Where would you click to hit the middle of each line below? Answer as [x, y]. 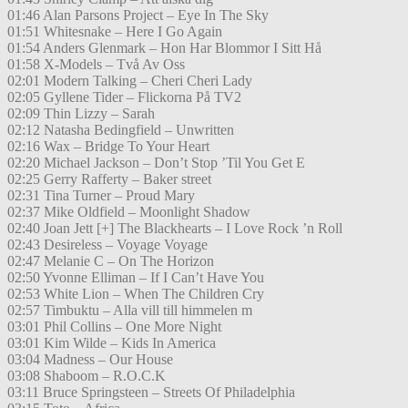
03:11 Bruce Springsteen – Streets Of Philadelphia [151, 393]
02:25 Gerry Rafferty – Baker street [109, 179]
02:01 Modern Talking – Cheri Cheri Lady [130, 81]
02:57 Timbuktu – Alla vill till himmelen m [130, 311]
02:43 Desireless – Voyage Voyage [107, 245]
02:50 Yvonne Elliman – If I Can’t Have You [136, 278]
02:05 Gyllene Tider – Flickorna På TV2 [124, 97]
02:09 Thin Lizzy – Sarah [81, 114]
